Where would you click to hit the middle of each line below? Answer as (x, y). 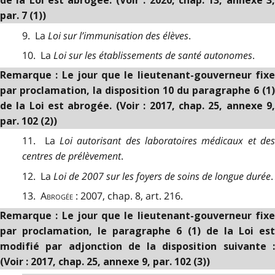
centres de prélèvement (71, 156)
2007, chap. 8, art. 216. (131, 196)
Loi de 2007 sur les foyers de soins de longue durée (162, 176)
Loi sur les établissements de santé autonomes (153, 56)
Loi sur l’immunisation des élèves (118, 35)
